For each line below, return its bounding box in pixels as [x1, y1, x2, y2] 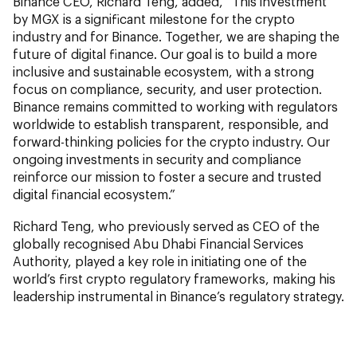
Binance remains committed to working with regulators [13, 98, 338, 114]
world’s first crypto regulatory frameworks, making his [13, 270, 335, 286]
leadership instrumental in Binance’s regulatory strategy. [13, 288, 344, 304]
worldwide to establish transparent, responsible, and [13, 116, 328, 131]
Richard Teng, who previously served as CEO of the [13, 218, 320, 233]
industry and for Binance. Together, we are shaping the [13, 28, 339, 44]
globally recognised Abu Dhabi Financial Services [13, 235, 304, 251]
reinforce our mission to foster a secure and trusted [13, 168, 321, 184]
